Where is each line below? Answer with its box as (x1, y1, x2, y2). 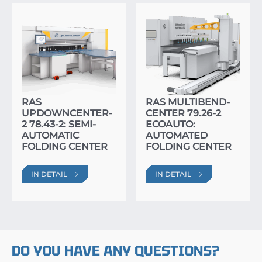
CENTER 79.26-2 (146, 107, 222, 119)
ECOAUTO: (146, 118, 196, 130)
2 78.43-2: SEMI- (22, 118, 96, 130)
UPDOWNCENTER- (22, 107, 112, 119)
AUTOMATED (146, 129, 208, 141)
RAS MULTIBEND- (146, 96, 230, 108)
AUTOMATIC (22, 129, 79, 141)
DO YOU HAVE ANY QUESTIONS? (12, 242, 219, 260)
